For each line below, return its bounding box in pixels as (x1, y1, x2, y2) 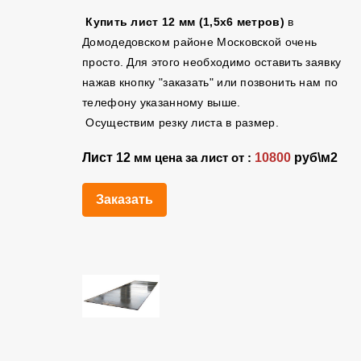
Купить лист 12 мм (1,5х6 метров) (85, 15, 284, 28)
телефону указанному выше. (82, 96, 248, 109)
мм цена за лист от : (134, 151, 255, 164)
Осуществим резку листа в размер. (82, 116, 279, 129)
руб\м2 (291, 151, 338, 164)
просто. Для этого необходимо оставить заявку (82, 56, 342, 68)
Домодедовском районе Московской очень (82, 35, 317, 48)
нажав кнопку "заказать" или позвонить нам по (82, 76, 338, 89)
